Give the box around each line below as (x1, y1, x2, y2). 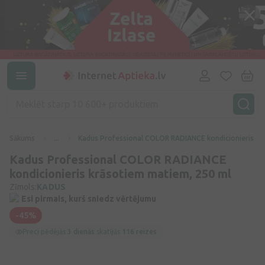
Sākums (9, 134, 35, 142)
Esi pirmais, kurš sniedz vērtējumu (21, 194, 156, 203)
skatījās (95, 228, 122, 235)
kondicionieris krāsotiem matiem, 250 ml (9, 167, 231, 180)
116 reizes (122, 228, 157, 235)
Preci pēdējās (22, 228, 67, 235)
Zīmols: (9, 182, 37, 192)
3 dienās (67, 228, 95, 235)
